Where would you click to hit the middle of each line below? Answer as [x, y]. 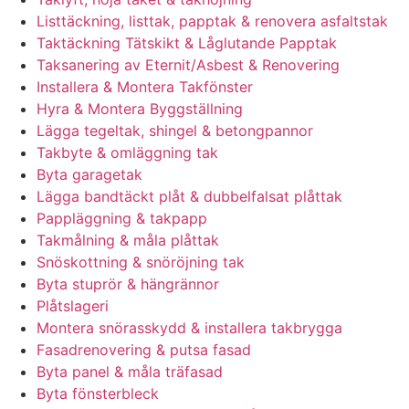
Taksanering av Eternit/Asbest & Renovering [188, 65]
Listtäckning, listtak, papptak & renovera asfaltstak [212, 21]
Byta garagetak [89, 175]
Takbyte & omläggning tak [127, 153]
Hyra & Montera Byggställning [140, 109]
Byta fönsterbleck [98, 394]
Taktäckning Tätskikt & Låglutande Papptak [187, 43]
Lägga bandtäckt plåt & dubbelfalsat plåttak [189, 197]
